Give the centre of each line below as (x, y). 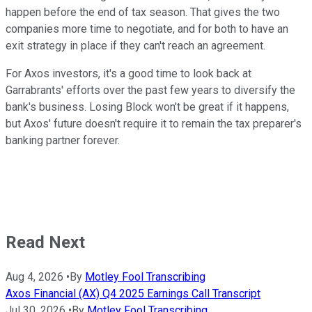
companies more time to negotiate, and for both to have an (147, 29)
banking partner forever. (64, 141)
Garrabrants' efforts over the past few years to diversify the (150, 91)
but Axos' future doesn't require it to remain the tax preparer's (154, 124)
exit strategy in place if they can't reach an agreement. (137, 46)
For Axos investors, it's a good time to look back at (128, 74)
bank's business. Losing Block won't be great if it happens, (147, 107)
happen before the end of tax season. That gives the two (143, 13)
